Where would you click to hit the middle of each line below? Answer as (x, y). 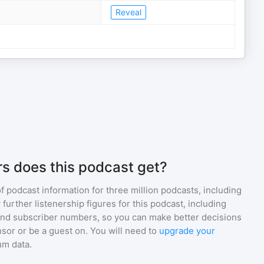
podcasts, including (200, 190)
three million (132, 190)
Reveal (128, 12)
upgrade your (187, 231)
